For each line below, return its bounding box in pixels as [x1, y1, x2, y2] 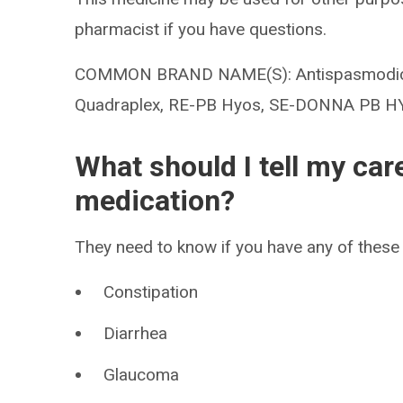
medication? [75, 184, 236, 218]
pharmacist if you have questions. [75, 19, 327, 40]
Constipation [103, 282, 199, 302]
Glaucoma [103, 364, 180, 385]
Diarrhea [103, 323, 168, 344]
